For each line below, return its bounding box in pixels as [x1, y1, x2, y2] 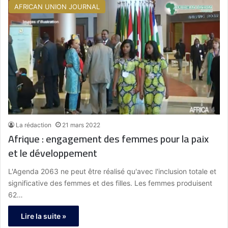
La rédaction [16, 121, 51, 129]
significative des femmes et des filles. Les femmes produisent [8, 179, 212, 188]
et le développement [8, 144, 97, 163]
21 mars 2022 [62, 121, 100, 129]
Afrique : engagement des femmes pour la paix [8, 129, 209, 149]
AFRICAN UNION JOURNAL [14, 3, 100, 11]
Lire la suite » [21, 212, 66, 221]
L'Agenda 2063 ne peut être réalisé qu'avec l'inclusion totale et [8, 167, 216, 176]
